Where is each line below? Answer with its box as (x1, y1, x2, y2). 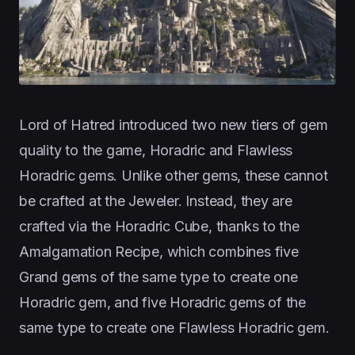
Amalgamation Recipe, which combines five (19, 243, 299, 260)
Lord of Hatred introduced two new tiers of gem (19, 116, 328, 133)
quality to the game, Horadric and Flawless (19, 142, 293, 158)
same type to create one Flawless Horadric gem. (19, 319, 330, 336)
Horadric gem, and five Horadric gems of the (19, 294, 307, 311)
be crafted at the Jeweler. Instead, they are (19, 193, 292, 209)
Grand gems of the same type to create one (19, 269, 298, 285)
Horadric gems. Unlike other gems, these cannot (19, 167, 328, 184)
